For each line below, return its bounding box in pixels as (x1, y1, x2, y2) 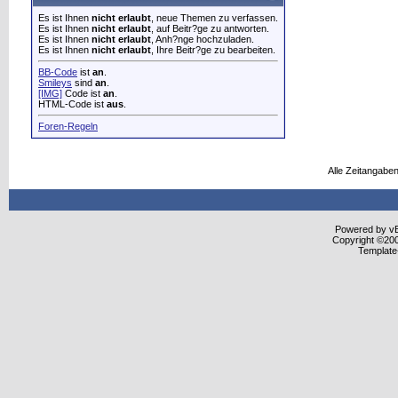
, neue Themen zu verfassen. (151, 12, 278, 23)
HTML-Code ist (38, 99, 107, 109)
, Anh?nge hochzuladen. (151, 34, 254, 44)
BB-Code (38, 67, 77, 77)
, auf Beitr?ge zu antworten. (151, 23, 269, 34)
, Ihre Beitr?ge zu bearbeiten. (151, 44, 275, 55)
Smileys (38, 77, 72, 88)
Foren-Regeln (38, 121, 98, 131)
